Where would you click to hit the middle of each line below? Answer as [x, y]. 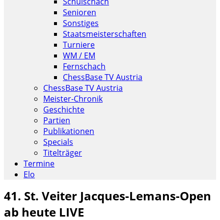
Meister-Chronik [73, 99]
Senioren [80, 12]
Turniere [79, 45]
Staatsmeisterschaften [105, 34]
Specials [58, 142]
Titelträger [63, 153]
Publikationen [69, 131]
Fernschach [84, 66]
